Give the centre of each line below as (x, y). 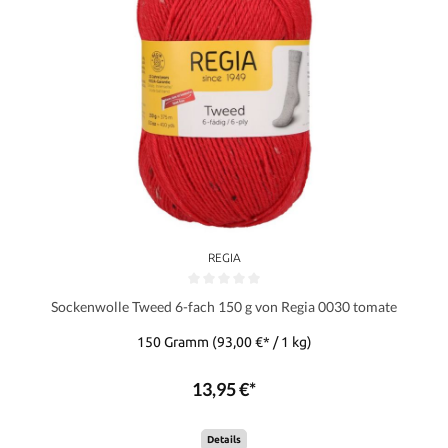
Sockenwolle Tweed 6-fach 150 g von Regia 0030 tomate (224, 306)
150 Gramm (174, 341)
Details (224, 439)
